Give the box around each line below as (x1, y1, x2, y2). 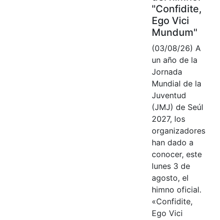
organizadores (151, 125, 205, 136)
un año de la (151, 55, 197, 65)
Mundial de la (151, 78, 201, 88)
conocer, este (151, 149, 202, 159)
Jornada (151, 66, 182, 77)
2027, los (151, 113, 185, 124)
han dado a (151, 137, 193, 147)
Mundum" (151, 26, 197, 38)
